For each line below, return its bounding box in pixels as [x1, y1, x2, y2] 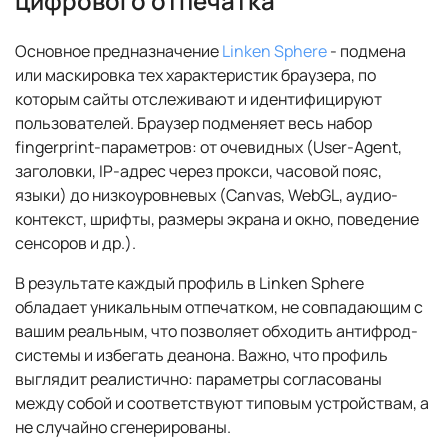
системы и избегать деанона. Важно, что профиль [15, 344, 388, 367]
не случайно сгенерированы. [15, 416, 231, 439]
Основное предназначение [15, 40, 222, 63]
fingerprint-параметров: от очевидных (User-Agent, [15, 136, 402, 159]
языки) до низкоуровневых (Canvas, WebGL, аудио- [15, 184, 398, 207]
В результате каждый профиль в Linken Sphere [15, 272, 364, 295]
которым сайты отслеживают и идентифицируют [15, 88, 382, 111]
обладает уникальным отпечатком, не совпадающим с [15, 296, 423, 319]
